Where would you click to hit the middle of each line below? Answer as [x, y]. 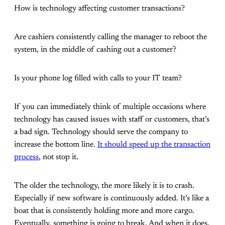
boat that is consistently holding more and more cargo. [104, 211]
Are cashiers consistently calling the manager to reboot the [110, 37]
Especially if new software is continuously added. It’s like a [111, 198]
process [26, 157]
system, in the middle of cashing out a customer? [95, 49]
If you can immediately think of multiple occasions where [110, 107]
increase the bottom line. [56, 144]
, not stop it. [59, 157]
